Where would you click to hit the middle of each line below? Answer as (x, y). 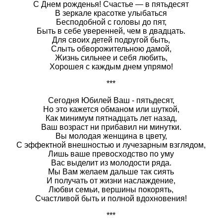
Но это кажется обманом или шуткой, (111, 109)
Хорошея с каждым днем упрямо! (111, 66)
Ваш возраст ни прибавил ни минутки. (111, 127)
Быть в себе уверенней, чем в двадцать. (111, 31)
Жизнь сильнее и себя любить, (111, 57)
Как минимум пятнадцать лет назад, (111, 118)
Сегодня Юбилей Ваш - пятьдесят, (111, 100)
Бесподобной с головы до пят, (111, 22)
